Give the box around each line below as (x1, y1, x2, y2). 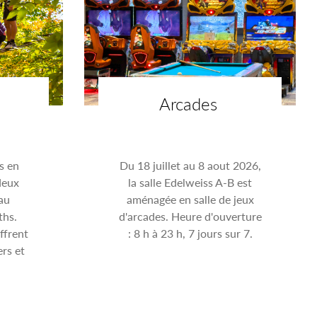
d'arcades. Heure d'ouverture (118, 207, 262, 224)
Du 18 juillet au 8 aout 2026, (119, 156, 261, 173)
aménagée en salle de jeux (126, 190, 254, 207)
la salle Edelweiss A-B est (128, 173, 253, 190)
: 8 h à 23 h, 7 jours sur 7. (127, 224, 253, 241)
